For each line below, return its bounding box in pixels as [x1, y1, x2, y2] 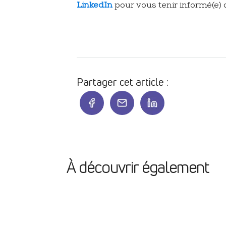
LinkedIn [77, 2, 112, 11]
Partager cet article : [77, 75, 168, 89]
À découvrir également [67, 157, 209, 178]
